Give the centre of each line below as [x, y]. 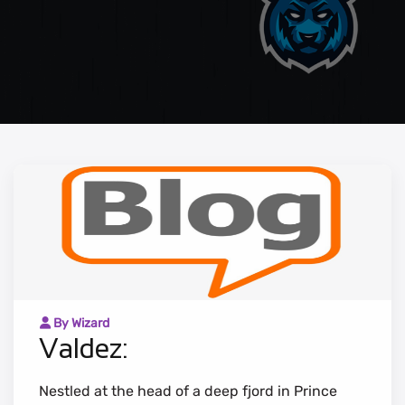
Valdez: [83, 348]
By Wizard [80, 323]
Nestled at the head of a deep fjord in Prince [188, 391]
